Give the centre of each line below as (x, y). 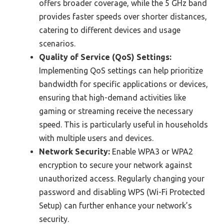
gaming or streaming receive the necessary (116, 111)
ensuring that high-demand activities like (112, 98)
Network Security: (74, 152)
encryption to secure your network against (115, 165)
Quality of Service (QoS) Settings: (105, 57)
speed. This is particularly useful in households (123, 125)
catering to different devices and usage (110, 30)
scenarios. (57, 44)
